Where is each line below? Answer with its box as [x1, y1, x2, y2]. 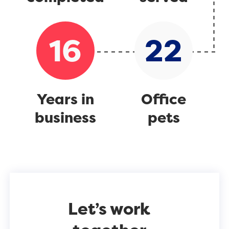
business [34, 108, 96, 128]
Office [141, 89, 187, 109]
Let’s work [68, 198, 151, 220]
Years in [36, 89, 94, 109]
